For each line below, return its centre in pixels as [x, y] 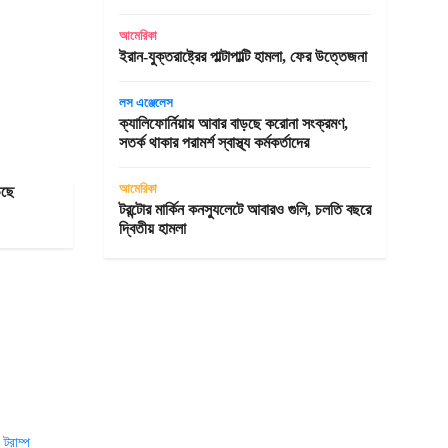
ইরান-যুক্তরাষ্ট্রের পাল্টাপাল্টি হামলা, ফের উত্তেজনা [242, 56]
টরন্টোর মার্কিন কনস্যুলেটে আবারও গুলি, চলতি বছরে [244, 209]
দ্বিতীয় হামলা [152, 228]
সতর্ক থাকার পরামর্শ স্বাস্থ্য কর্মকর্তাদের [213, 142]
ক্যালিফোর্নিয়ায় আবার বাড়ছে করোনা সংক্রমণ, [233, 123]
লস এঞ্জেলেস [145, 102]
